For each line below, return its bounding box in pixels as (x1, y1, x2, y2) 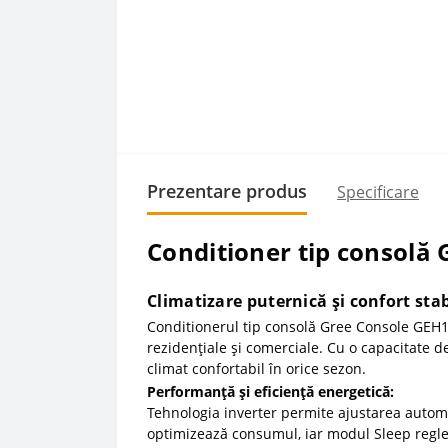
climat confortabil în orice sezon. (147, 359, 366, 378)
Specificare (337, 180, 419, 203)
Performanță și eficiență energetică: (147, 382, 394, 401)
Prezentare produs (147, 179, 307, 203)
